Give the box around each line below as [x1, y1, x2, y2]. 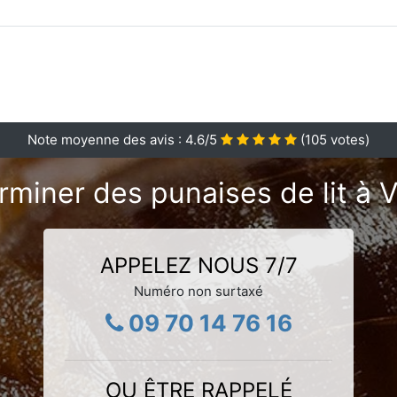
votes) [327, 130, 370, 148]
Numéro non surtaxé [134, 282, 263, 300]
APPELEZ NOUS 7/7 [99, 252, 298, 278]
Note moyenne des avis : [27, 130, 185, 148]
